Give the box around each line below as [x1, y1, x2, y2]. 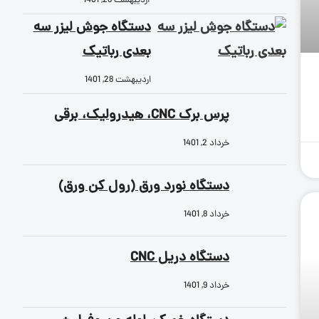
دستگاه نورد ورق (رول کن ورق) [58, 176, 229, 197]
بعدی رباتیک [82, 41, 151, 63]
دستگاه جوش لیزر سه [33, 17, 151, 38]
